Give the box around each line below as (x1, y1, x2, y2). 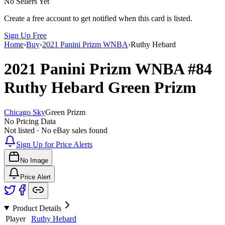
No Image (20, 156, 48, 164)
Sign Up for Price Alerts (16, 140, 92, 149)
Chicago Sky (4, 107, 45, 117)
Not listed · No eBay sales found (4, 126, 107, 135)
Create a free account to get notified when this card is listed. (4, 14, 192, 23)
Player (6, 214, 26, 223)
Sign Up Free (4, 31, 47, 40)
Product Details (12, 203, 61, 212)
